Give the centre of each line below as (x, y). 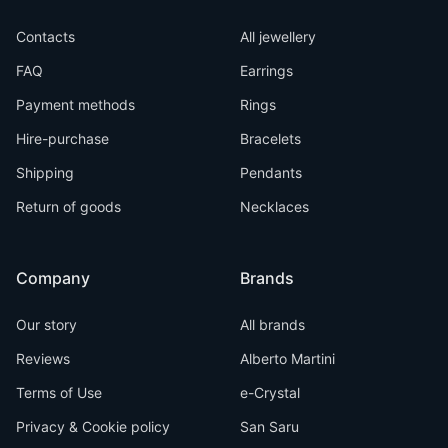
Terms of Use (59, 392)
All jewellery (278, 36)
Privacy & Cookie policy (93, 426)
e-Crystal (270, 392)
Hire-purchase (62, 138)
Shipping (45, 172)
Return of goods (68, 206)
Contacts (45, 36)
